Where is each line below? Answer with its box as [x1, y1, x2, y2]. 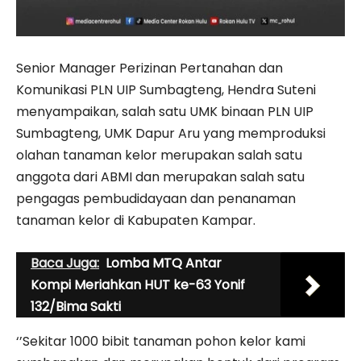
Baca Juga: [31, 253, 99, 272]
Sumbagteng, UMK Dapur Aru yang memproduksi [16, 123, 326, 143]
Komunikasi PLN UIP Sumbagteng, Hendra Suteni [16, 80, 316, 99]
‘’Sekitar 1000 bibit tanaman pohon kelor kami [16, 331, 305, 351]
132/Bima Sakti [31, 297, 121, 316]
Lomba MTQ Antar [106, 253, 222, 272]
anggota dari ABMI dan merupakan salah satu [16, 167, 305, 186]
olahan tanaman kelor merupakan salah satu [16, 145, 302, 164]
